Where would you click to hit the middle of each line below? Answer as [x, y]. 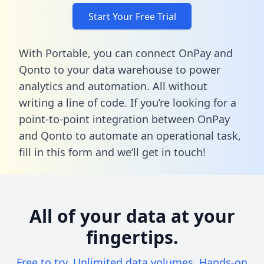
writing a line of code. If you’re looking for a [128, 102]
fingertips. [132, 237]
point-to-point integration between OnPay [124, 119]
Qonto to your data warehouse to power [120, 69]
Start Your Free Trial [132, 16]
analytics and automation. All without [113, 86]
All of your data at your [132, 216]
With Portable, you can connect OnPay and [126, 53]
